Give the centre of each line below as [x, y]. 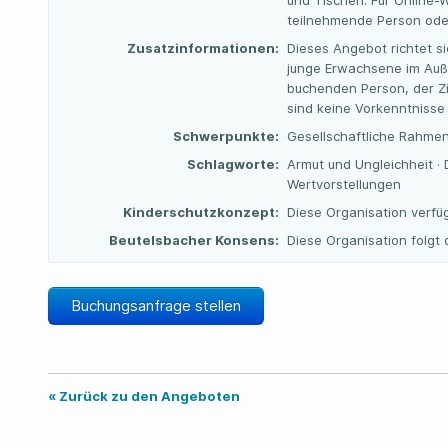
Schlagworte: [233, 164]
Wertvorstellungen [344, 184]
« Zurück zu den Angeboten [144, 396]
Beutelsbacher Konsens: [194, 240]
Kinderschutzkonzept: [201, 212]
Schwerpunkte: [226, 136]
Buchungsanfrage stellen [156, 305]
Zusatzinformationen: [203, 48]
